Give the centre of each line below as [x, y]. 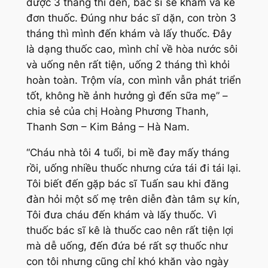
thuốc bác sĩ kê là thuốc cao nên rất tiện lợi [130, 230]
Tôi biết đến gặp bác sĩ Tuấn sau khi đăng [127, 183]
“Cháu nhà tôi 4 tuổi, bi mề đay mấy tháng [127, 152]
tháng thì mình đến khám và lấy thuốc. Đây [129, 33]
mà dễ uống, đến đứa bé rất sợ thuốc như [127, 246]
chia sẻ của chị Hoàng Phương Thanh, [117, 111]
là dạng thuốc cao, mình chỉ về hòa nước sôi [132, 49]
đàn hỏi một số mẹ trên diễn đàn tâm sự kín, [133, 199]
